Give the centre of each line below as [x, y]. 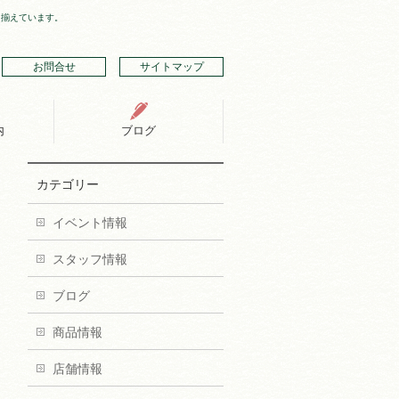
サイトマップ [171, 67]
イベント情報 [90, 223]
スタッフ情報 [90, 259]
